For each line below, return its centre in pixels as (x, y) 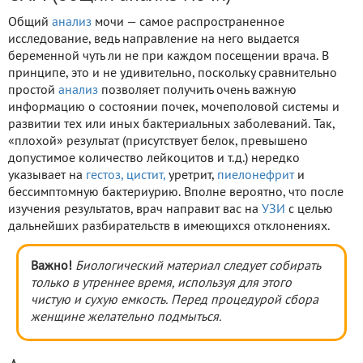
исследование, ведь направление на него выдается (154, 40)
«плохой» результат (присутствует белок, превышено (158, 142)
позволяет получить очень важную (197, 91)
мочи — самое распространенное (188, 23)
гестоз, (105, 176)
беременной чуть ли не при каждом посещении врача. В (169, 57)
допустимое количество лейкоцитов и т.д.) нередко (154, 159)
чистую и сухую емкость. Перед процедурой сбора (175, 301)
